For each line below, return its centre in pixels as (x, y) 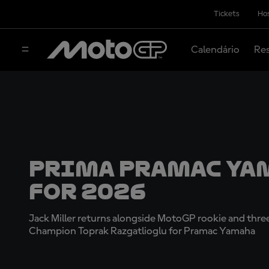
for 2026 (87, 192)
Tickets (226, 14)
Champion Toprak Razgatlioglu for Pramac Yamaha (142, 231)
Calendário (215, 50)
